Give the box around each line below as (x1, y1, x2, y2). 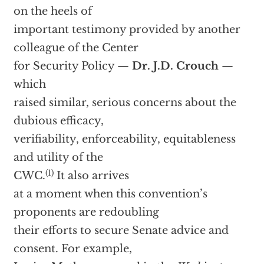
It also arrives (53, 169, 129, 183)
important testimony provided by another (13, 23, 240, 37)
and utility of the (13, 151, 103, 164)
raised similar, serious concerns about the (13, 96, 236, 110)
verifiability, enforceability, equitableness (13, 133, 236, 146)
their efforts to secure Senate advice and (13, 224, 229, 237)
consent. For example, (13, 242, 132, 256)
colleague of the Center (13, 41, 138, 55)
